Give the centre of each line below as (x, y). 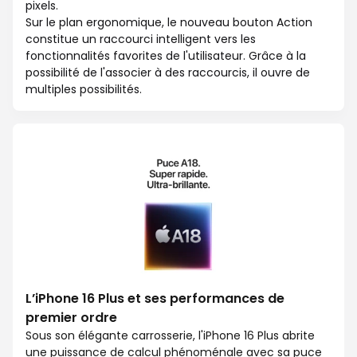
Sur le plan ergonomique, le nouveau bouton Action (169, 23)
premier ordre (71, 318)
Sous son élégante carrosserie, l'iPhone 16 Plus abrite (170, 336)
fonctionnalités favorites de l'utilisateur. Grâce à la (166, 56)
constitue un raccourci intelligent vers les (141, 39)
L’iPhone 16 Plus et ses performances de (155, 299)
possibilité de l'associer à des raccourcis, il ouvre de (168, 73)
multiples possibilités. (84, 90)
